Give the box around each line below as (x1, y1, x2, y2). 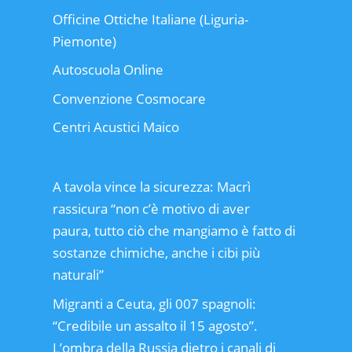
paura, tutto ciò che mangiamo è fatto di (52, 222, 295, 240)
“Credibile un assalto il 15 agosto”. (52, 316, 258, 335)
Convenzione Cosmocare (52, 89, 206, 108)
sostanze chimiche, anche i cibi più (52, 244, 260, 262)
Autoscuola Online (52, 60, 163, 79)
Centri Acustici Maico (52, 118, 179, 137)
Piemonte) (52, 31, 116, 50)
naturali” (52, 266, 104, 284)
